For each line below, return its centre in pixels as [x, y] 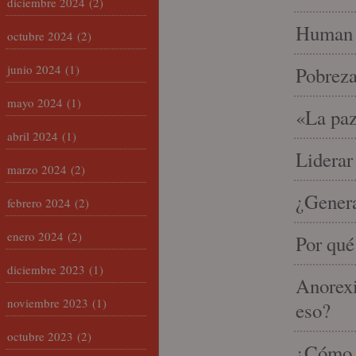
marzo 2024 [37, 169]
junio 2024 [34, 69]
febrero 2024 [39, 203]
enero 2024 [35, 236]
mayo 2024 [35, 103]
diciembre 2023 [46, 269]
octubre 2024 [40, 36]
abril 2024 [33, 136]
